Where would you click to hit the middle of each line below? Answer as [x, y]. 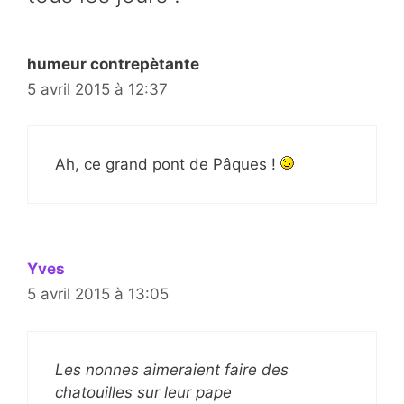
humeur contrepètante [113, 64]
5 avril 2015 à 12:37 [97, 89]
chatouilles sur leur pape [143, 392]
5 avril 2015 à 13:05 [98, 294]
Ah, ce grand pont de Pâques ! [168, 165]
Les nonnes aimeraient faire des [172, 369]
